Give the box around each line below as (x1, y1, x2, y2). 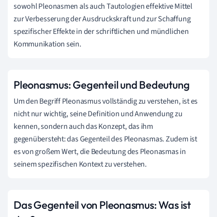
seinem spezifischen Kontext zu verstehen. (14, 158, 147, 170)
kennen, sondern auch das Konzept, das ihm (14, 121, 153, 132)
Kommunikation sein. (14, 38, 81, 49)
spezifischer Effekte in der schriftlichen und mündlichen (14, 26, 189, 37)
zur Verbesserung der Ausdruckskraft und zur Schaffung (14, 13, 191, 24)
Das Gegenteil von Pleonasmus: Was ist (14, 198, 191, 212)
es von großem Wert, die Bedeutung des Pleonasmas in (14, 146, 186, 157)
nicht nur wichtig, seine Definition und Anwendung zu (14, 108, 183, 119)
